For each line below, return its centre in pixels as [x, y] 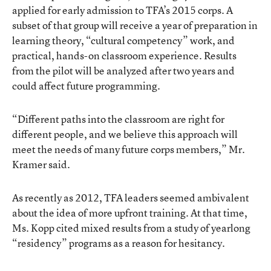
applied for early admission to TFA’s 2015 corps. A [122, 10]
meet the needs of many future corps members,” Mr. [129, 149]
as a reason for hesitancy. [168, 243]
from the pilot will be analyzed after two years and [123, 70]
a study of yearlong [209, 228]
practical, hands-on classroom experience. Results [124, 55]
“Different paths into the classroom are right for [118, 119]
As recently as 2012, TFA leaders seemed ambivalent [131, 198]
